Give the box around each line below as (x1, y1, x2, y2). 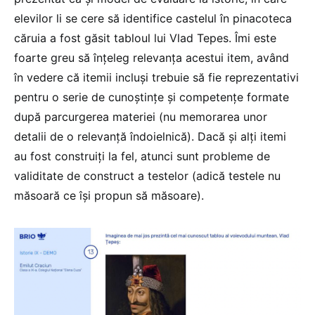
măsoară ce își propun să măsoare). (14, 188, 204, 202)
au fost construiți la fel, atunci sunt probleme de (14, 148, 270, 163)
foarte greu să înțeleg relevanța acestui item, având (14, 50, 289, 65)
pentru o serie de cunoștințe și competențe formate (14, 89, 289, 104)
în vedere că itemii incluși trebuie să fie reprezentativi (14, 70, 299, 84)
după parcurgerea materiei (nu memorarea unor (14, 109, 267, 124)
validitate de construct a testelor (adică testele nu (14, 168, 281, 183)
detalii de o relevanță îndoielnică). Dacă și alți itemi (14, 129, 286, 143)
